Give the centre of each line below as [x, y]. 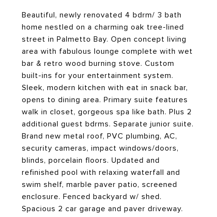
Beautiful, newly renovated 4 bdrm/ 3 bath [102, 15]
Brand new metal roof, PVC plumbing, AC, [100, 136]
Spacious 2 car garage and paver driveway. [102, 209]
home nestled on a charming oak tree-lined [103, 27]
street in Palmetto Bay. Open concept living [104, 39]
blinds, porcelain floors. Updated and [91, 160]
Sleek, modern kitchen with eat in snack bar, [105, 88]
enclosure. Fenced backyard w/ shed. [92, 197]
